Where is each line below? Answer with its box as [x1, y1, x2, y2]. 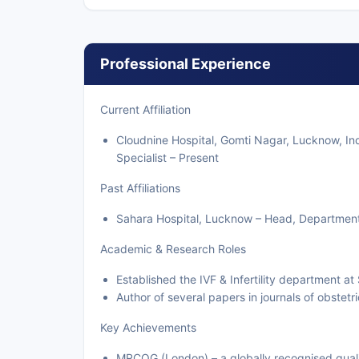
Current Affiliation [100, 103, 191, 116]
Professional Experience [100, 55, 271, 72]
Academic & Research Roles [100, 242, 246, 256]
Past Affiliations [100, 181, 180, 195]
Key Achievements [100, 321, 196, 334]
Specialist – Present [116, 151, 219, 164]
